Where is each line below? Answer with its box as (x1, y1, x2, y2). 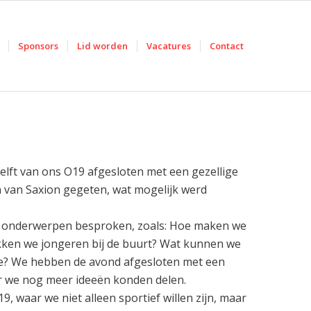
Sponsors (18, 40, 59, 52)
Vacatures (146, 40, 192, 52)
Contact (210, 40, 244, 52)
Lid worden (77, 40, 128, 52)
